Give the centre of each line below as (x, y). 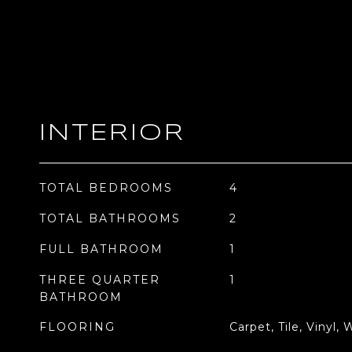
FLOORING (77, 327)
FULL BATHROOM (101, 249)
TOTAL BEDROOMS (106, 188)
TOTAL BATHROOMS (110, 218)
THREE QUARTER (100, 280)
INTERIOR (112, 134)
